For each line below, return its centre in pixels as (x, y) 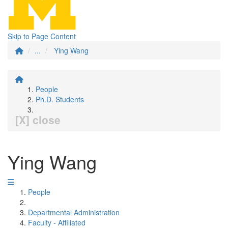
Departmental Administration (74, 212)
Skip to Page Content (42, 36)
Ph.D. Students (60, 99)
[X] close (38, 120)
